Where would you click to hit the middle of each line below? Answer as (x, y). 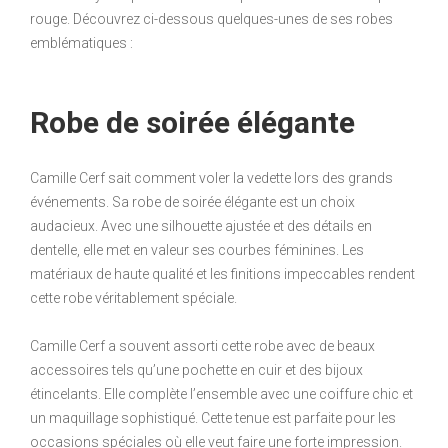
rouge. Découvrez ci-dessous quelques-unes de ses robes (211, 19)
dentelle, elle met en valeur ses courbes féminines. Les (197, 250)
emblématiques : (81, 43)
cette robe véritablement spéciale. (133, 298)
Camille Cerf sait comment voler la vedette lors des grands (211, 178)
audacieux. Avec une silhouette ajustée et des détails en (201, 226)
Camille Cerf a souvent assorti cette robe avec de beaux (202, 346)
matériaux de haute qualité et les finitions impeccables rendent (222, 274)
